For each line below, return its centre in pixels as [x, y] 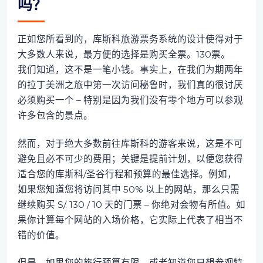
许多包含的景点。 [55, 116]
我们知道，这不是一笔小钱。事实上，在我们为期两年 [130, 70]
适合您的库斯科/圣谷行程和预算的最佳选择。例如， [127, 174]
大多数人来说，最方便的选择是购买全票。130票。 [124, 55]
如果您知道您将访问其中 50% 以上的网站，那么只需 [128, 189]
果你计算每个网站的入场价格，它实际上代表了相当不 [130, 220]
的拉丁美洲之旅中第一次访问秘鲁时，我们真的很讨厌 [130, 85]
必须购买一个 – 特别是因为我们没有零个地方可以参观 [130, 100]
